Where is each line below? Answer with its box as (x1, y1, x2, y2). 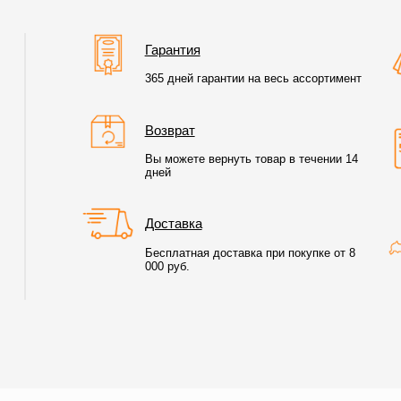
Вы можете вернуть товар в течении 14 (144, 151, 358, 166)
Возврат (144, 122, 195, 138)
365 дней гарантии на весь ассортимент (144, 71, 362, 85)
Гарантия (144, 41, 200, 57)
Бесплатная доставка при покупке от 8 (144, 245, 355, 260)
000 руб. (144, 259, 190, 273)
